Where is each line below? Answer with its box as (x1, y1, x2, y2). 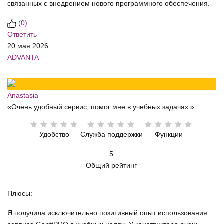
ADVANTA (7, 53, 39, 62)
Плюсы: (7, 189, 32, 198)
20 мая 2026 (7, 42, 48, 50)
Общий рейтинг (86, 161, 137, 170)
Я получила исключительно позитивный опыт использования (7, 209, 207, 217)
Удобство (39, 130, 69, 139)
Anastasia (7, 91, 38, 100)
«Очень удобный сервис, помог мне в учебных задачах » (7, 103, 194, 111)
